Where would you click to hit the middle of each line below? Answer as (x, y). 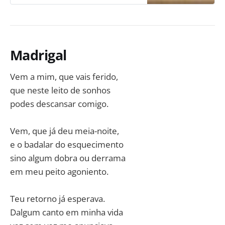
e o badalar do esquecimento (67, 145)
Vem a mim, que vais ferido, (64, 76)
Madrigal (38, 55)
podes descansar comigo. (59, 103)
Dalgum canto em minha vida (67, 212)
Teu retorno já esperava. (58, 199)
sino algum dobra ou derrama (68, 158)
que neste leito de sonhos (60, 90)
